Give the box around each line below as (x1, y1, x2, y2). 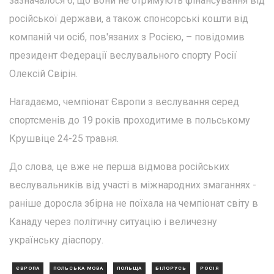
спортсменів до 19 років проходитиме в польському (9, 114, 250, 127)
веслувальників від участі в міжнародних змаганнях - (9, 179, 256, 191)
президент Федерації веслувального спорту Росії (9, 50, 237, 62)
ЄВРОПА (16, 265, 40, 272)
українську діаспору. (9, 234, 103, 246)
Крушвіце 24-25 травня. (9, 133, 119, 145)
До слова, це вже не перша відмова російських (9, 161, 229, 173)
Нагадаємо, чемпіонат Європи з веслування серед (9, 96, 239, 108)
